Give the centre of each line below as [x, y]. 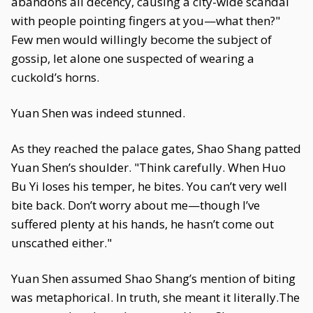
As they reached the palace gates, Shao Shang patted [156, 148]
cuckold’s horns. [55, 77]
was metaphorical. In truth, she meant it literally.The [155, 297]
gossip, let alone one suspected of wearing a [133, 58]
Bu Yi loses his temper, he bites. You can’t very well [149, 186]
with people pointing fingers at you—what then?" [146, 21]
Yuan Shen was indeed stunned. [98, 113]
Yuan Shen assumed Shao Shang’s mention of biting [153, 278]
